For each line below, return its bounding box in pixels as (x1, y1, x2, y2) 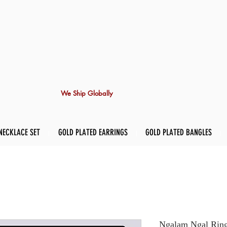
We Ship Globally (61, 89, 112, 98)
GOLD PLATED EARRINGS (58, 127, 128, 138)
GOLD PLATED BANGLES (145, 127, 212, 138)
